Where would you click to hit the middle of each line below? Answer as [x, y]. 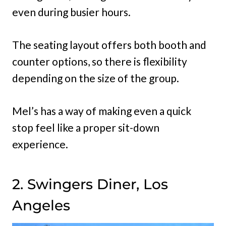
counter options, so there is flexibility [100, 61]
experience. [40, 144]
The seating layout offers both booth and [109, 44]
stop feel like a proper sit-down [86, 127]
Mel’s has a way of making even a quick [102, 110]
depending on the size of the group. [96, 78]
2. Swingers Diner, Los [90, 184]
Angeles [41, 205]
